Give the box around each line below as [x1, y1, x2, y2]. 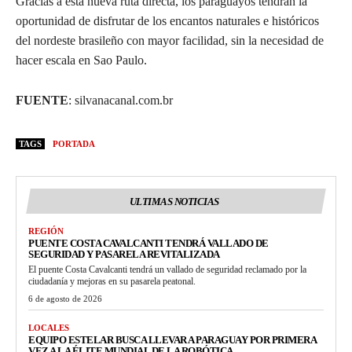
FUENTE [16, 93, 68, 107]
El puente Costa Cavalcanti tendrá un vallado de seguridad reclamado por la [28, 263, 306, 275]
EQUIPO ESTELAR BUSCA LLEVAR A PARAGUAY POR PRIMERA [28, 333, 317, 346]
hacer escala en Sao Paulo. [16, 53, 147, 67]
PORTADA [53, 138, 95, 148]
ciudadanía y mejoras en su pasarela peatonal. [28, 275, 196, 287]
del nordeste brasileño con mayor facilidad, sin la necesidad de [16, 33, 324, 47]
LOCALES [28, 322, 69, 332]
